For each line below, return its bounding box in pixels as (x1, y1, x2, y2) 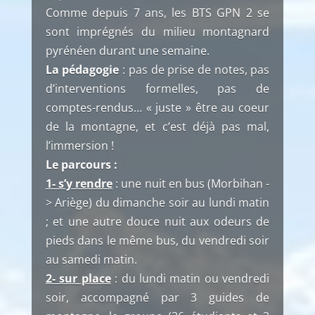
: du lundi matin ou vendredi (110, 271, 270, 286)
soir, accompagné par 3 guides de (45, 290, 270, 305)
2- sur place (45, 271, 111, 286)
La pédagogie (45, 62, 120, 77)
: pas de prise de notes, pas (119, 62, 270, 77)
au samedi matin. (45, 252, 137, 267)
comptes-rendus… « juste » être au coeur (45, 100, 270, 115)
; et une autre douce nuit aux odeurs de (45, 214, 270, 229)
